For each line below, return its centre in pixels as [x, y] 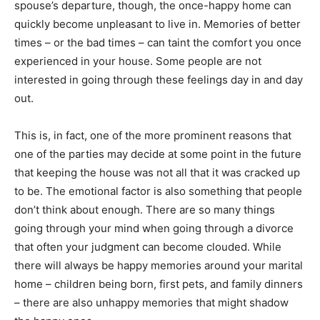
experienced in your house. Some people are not [138, 61]
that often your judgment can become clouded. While [148, 246]
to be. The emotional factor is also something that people [158, 191]
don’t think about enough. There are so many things [145, 209]
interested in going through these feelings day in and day [159, 79]
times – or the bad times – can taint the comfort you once [158, 42]
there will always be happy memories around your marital [159, 265]
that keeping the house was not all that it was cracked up [157, 172]
